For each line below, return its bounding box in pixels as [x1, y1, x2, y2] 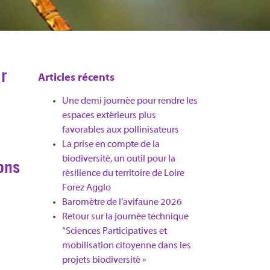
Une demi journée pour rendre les [61, 96, 198, 106]
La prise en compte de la [61, 140, 160, 149]
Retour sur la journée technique [61, 212, 189, 222]
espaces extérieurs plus [61, 111, 156, 121]
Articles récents [37, 72, 115, 84]
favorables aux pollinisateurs [61, 125, 179, 135]
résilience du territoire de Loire [61, 169, 184, 178]
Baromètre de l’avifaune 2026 [61, 198, 182, 207]
